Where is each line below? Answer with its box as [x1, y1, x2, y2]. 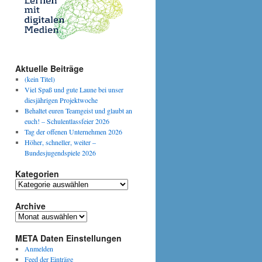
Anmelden [24, 243, 53, 253]
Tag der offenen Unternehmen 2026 [24, 126, 122, 136]
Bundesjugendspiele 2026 [24, 147, 96, 157]
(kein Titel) [24, 74, 55, 84]
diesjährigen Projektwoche [24, 95, 98, 105]
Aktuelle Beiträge [15, 62, 84, 74]
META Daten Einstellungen [15, 232, 122, 244]
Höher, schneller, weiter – [24, 137, 96, 147]
